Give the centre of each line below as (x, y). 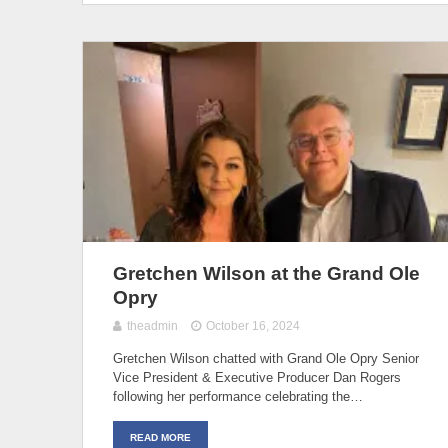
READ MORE (160, 437)
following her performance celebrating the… (238, 396)
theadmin (152, 325)
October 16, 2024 (253, 325)
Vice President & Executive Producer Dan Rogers (257, 377)
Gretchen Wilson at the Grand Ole (266, 273)
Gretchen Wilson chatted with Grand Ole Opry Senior (266, 358)
